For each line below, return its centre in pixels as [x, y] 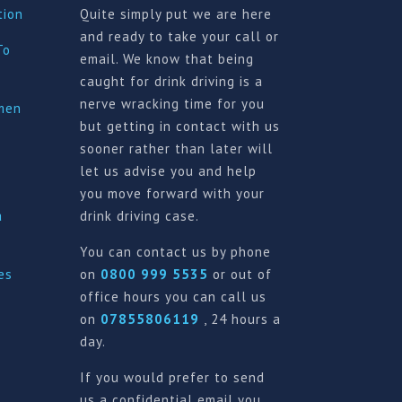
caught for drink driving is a [172, 81]
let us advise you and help [169, 170]
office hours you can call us [174, 296]
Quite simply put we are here [176, 13]
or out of [240, 274]
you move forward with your [173, 193]
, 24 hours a [240, 319]
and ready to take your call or [180, 36]
